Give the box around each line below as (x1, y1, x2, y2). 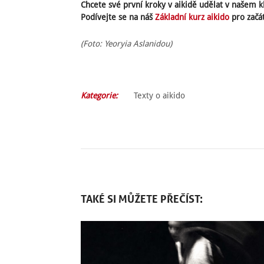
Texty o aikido (134, 91, 185, 101)
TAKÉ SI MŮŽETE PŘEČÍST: (81, 192, 203, 206)
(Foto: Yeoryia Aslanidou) (81, 38, 172, 48)
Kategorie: (81, 91, 118, 101)
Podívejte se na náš (81, 12, 155, 22)
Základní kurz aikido (155, 12, 229, 22)
